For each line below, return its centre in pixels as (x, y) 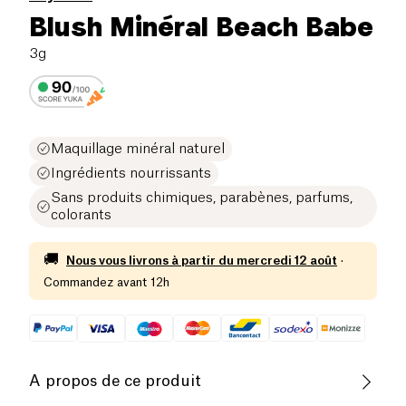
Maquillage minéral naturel (138, 149)
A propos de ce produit (115, 382)
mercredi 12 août (287, 260)
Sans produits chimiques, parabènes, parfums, (202, 198)
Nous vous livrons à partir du (150, 260)
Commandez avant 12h (106, 282)
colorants (81, 215)
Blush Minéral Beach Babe (201, 26)
